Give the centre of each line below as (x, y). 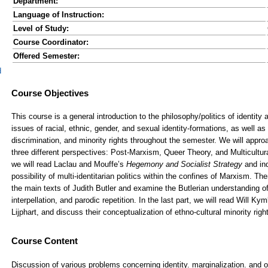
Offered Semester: (46, 56)
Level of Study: (41, 28)
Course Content (45, 240)
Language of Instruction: (59, 15)
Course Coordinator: (51, 42)
